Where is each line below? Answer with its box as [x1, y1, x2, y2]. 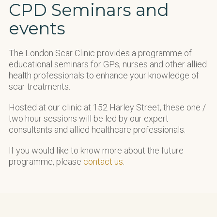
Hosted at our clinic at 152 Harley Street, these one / [9, 102, 206, 112]
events [9, 17, 65, 39]
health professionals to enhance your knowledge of [9, 70, 199, 80]
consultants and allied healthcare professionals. [9, 124, 186, 135]
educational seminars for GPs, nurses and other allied [9, 59, 207, 69]
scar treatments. [9, 81, 70, 92]
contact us [83, 156, 123, 167]
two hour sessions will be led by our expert [9, 113, 169, 124]
